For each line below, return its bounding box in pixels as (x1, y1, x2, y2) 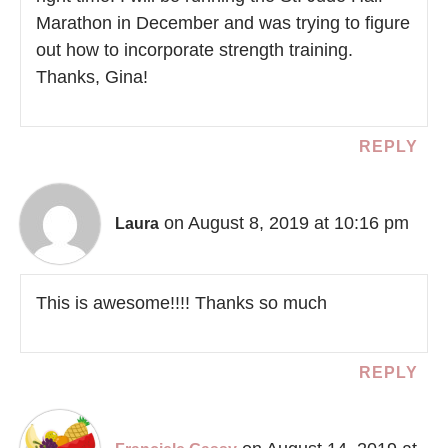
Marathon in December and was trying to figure (36, 13, 410, 34)
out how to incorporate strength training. (36, 40, 353, 61)
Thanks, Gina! (36, 67, 148, 88)
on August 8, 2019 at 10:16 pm (164, 212, 409, 233)
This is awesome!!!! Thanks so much (36, 293, 327, 314)
